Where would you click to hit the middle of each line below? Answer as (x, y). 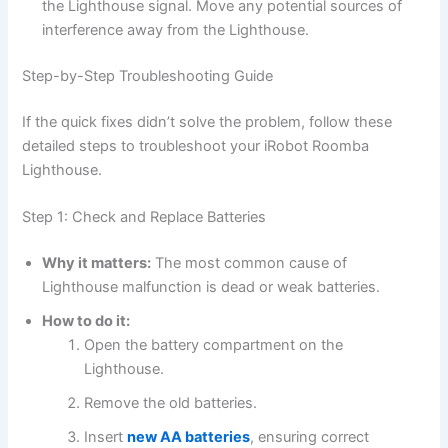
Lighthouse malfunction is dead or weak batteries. (211, 287)
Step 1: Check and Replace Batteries (144, 217)
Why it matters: (97, 263)
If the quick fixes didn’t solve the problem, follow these (207, 121)
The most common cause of (249, 263)
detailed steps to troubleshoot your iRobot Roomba (196, 145)
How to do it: (86, 321)
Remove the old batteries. (171, 403)
